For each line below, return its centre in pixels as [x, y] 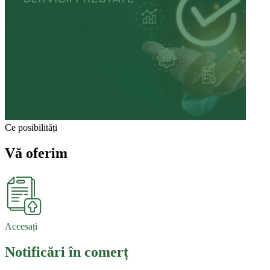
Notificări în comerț [67, 252]
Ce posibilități [31, 127]
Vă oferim [36, 153]
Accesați [21, 226]
